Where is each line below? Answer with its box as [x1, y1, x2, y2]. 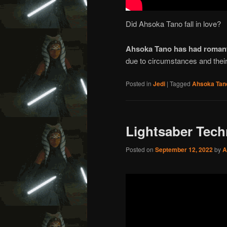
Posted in [126, 79, 152, 88]
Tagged [170, 79, 191, 88]
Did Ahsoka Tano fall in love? [126, 18, 221, 29]
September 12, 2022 [155, 144, 213, 154]
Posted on [126, 144, 155, 154]
